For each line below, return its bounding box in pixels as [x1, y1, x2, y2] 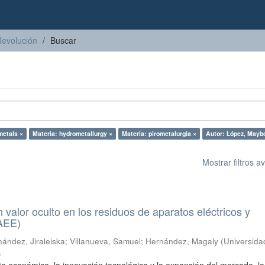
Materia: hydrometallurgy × [33, 129, 112, 138]
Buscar [50, 34, 76, 46]
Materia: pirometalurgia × [122, 129, 196, 138]
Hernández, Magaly [146, 235, 219, 247]
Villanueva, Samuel [70, 235, 141, 247]
